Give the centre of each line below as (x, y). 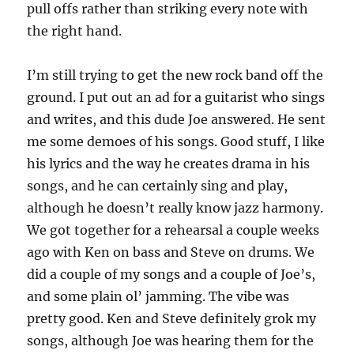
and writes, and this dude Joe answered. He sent (177, 119)
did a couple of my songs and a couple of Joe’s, (171, 274)
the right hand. (75, 31)
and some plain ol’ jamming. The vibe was (158, 296)
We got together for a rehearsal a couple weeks (173, 230)
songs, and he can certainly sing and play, (158, 186)
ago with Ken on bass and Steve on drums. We (171, 252)
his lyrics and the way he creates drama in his (169, 164)
